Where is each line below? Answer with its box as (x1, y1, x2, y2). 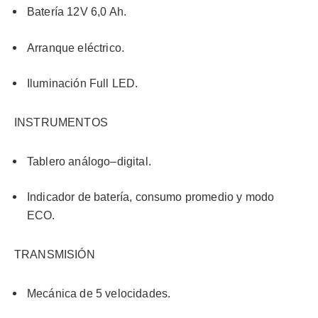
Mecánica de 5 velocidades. (27, 287, 171, 300)
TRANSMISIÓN (14, 248, 95, 261)
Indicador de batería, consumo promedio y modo (27, 191, 275, 204)
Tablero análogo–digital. (27, 155, 151, 168)
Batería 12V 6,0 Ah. (27, 6, 127, 18)
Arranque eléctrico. (27, 41, 125, 54)
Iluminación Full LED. (27, 77, 138, 90)
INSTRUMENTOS (14, 116, 108, 128)
